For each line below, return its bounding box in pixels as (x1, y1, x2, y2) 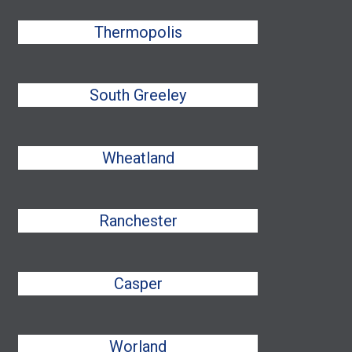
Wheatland (101, 148, 174, 167)
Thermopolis (93, 23, 182, 42)
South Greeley (90, 86, 187, 104)
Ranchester (98, 211, 178, 230)
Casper (113, 274, 163, 293)
